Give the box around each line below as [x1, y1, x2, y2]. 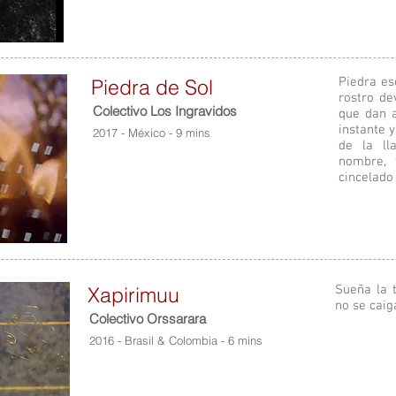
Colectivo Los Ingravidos [93, 103, 237, 119]
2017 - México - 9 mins [93, 126, 210, 140]
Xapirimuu [88, 282, 179, 308]
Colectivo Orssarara [89, 310, 206, 327]
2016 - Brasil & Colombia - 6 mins [89, 333, 266, 347]
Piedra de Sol [91, 74, 213, 100]
